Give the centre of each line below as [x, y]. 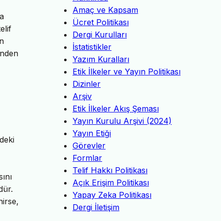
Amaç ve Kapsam [105, 10]
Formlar [87, 158]
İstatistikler [92, 47]
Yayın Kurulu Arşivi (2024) [122, 121]
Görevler [89, 146]
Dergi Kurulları [100, 35]
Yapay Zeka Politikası [112, 195]
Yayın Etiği [92, 133]
